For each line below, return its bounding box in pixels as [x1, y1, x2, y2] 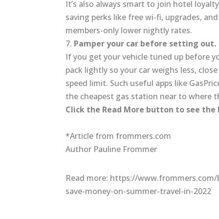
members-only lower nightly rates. [66, 25, 193, 36]
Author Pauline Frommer [66, 144, 157, 155]
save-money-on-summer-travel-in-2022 [66, 186, 212, 197]
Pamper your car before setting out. [74, 38, 217, 49]
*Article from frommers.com [66, 131, 172, 142]
